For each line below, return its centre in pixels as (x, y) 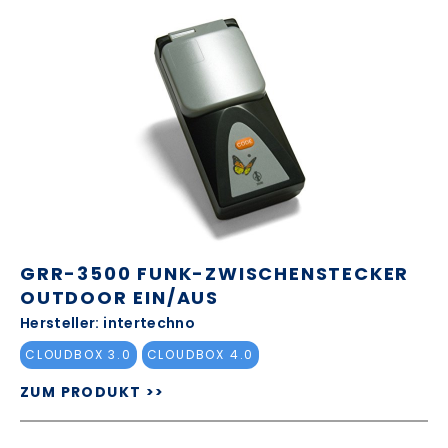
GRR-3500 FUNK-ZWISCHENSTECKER (215, 273)
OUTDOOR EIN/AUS (119, 297)
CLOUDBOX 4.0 (200, 355)
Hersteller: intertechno (108, 322)
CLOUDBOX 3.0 (78, 355)
